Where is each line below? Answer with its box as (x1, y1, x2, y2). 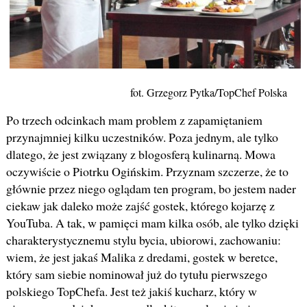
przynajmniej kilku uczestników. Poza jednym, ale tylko (5, 129, 278, 146)
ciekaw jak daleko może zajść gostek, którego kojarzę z (5, 197, 275, 214)
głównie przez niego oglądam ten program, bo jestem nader (5, 180, 296, 197)
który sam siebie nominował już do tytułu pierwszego (5, 266, 267, 283)
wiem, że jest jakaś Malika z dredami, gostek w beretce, (5, 249, 278, 266)
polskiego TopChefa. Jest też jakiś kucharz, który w (5, 283, 257, 300)
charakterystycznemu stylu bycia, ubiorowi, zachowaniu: (5, 232, 281, 249)
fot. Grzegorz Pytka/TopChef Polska (130, 85, 287, 100)
